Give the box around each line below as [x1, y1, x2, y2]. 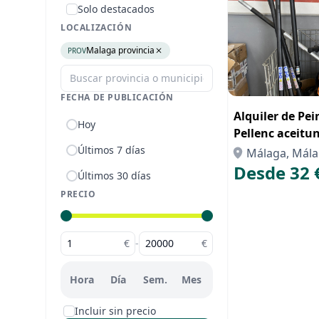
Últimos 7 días [78, 143, 145, 157]
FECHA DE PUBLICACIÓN [61, 91, 174, 103]
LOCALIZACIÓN [61, 21, 132, 33]
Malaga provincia [86, 44, 155, 56]
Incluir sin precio [75, 304, 156, 318]
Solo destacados [78, 2, 155, 16]
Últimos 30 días [78, 169, 151, 182]
